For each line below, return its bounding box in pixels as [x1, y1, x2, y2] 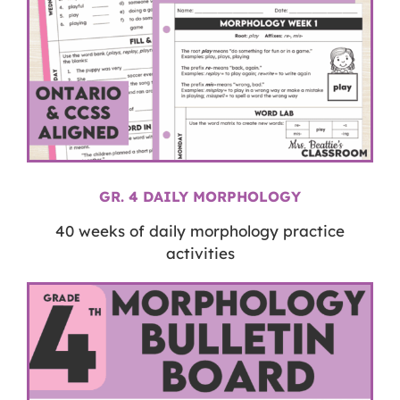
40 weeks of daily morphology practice [55, 221, 345, 240]
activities [165, 243, 235, 262]
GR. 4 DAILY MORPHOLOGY [99, 187, 301, 205]
